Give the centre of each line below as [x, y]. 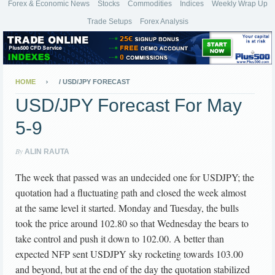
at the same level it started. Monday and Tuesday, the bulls [127, 208]
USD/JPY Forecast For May [129, 106]
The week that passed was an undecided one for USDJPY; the [135, 177]
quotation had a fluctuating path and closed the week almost [131, 193]
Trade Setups [109, 21]
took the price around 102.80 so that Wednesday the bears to [132, 223]
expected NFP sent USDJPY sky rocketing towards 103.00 [129, 254]
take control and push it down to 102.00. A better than [120, 239]
